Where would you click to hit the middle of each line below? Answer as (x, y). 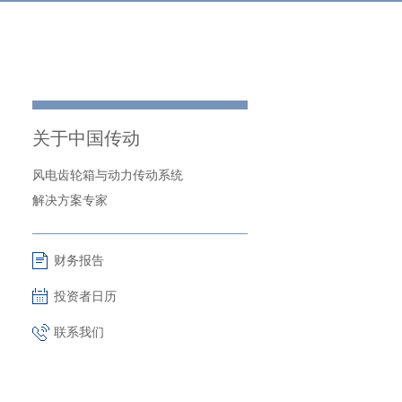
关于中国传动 (86, 138)
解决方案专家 (70, 200)
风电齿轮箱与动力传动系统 (108, 175)
